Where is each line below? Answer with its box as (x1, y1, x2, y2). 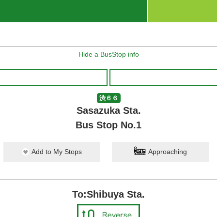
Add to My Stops (31, 148, 82, 155)
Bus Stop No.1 (76, 120, 141, 130)
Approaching (148, 148, 187, 155)
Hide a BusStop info (78, 50, 139, 58)
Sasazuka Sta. (76, 105, 141, 116)
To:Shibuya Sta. (72, 189, 145, 200)
